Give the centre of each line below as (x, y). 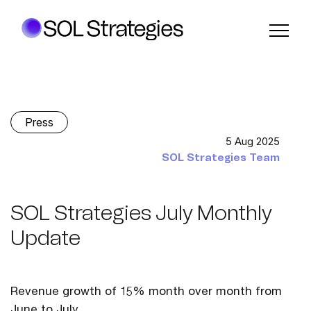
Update (45, 238)
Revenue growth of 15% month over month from (146, 293)
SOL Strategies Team (221, 158)
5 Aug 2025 (253, 141)
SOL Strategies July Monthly (141, 213)
